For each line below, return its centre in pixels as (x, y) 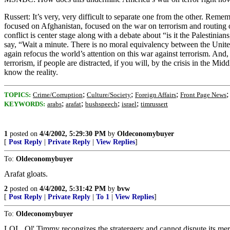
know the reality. (31, 72)
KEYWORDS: (25, 104)
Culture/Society (109, 95)
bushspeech (101, 104)
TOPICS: (17, 95)
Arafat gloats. (26, 174)
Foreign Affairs (156, 95)
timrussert (154, 104)
